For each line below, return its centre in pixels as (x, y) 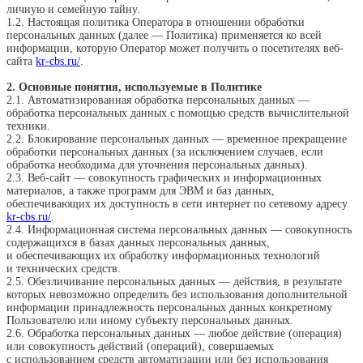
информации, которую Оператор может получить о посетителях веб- (175, 49)
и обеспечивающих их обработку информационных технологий (163, 256)
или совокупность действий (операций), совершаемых (140, 347)
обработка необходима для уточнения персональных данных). (157, 165)
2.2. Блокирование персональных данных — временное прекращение (177, 139)
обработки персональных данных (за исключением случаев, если (165, 152)
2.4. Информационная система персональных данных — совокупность (179, 230)
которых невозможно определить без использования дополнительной (177, 295)
